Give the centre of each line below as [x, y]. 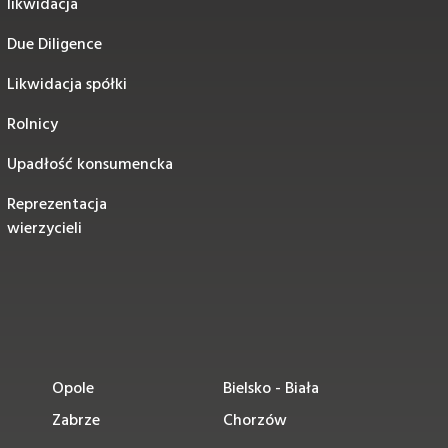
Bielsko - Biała [271, 389]
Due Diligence [55, 45]
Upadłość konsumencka [90, 165]
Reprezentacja [57, 205]
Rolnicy [33, 125]
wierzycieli [45, 229]
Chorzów [255, 421]
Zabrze [76, 421]
